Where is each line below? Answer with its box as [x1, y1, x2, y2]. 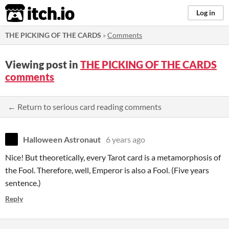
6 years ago [106, 134, 145, 144]
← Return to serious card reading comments [8, 102, 162, 111]
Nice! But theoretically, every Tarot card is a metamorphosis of [5, 152, 221, 162]
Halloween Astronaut [23, 134, 101, 144]
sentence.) [5, 178, 41, 188]
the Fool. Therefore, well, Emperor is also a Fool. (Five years [5, 165, 209, 175]
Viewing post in [5, 58, 80, 71]
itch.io [5, 3, 50, 24]
